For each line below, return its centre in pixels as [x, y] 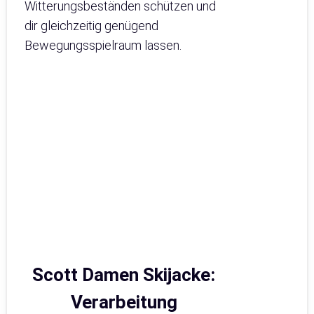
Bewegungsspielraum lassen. [103, 46]
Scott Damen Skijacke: [124, 275]
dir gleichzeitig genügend [91, 26]
